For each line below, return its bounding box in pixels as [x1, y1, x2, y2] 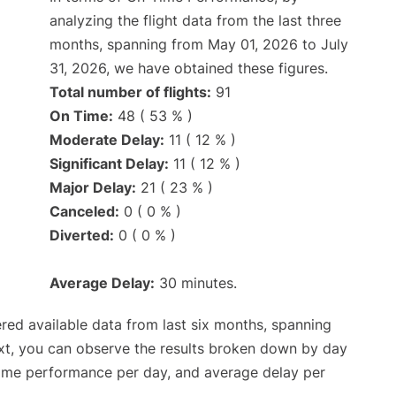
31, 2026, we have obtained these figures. [49, 59, 328, 78]
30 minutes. [155, 274, 237, 293]
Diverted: [49, 226, 114, 245]
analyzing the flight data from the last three [49, 11, 341, 30]
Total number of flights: [49, 83, 211, 102]
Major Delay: [49, 179, 136, 197]
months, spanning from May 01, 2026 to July [49, 35, 348, 54]
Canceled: [49, 202, 119, 221]
